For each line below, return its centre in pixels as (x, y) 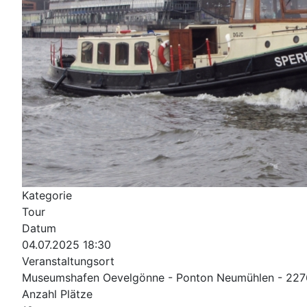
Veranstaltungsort (68, 261)
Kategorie (47, 195)
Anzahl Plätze (57, 294)
